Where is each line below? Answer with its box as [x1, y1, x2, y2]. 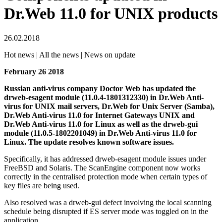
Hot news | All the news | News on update [4, 50, 135, 59]
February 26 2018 [4, 67, 64, 76]
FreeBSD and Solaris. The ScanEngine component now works [4, 163, 200, 172]
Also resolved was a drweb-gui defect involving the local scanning [4, 198, 212, 207]
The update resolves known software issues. [26, 137, 174, 146]
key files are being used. [4, 181, 79, 190]
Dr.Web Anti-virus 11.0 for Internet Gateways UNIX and [4, 111, 195, 119]
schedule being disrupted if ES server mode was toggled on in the [4, 207, 208, 216]
